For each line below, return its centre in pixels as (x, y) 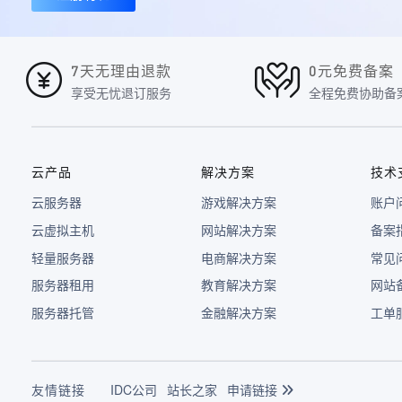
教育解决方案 (239, 285)
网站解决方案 (239, 229)
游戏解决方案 (239, 202)
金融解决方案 (239, 312)
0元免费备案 (351, 70)
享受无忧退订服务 (121, 92)
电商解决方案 (239, 257)
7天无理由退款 (121, 70)
